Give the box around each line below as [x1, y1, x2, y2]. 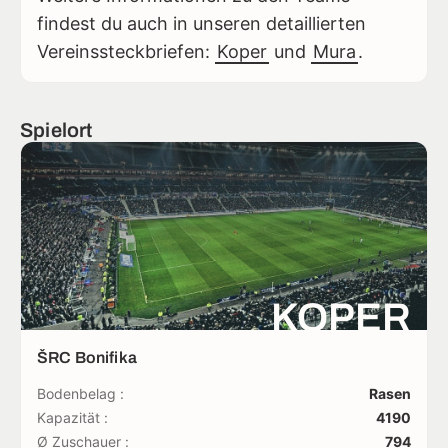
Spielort [20, 118, 93, 141]
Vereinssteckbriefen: [37, 40, 215, 62]
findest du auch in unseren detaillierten [37, 12, 366, 34]
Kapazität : [37, 408, 108, 426]
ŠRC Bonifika [37, 348, 137, 366]
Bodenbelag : [37, 384, 124, 402]
